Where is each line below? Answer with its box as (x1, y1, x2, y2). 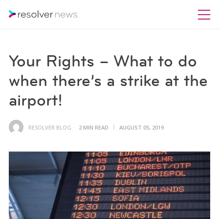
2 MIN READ (78, 123, 109, 131)
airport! (8, 90, 63, 110)
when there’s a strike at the (8, 70, 208, 90)
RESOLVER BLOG (28, 123, 71, 131)
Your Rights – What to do (8, 51, 197, 71)
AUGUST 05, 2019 (119, 123, 164, 131)
